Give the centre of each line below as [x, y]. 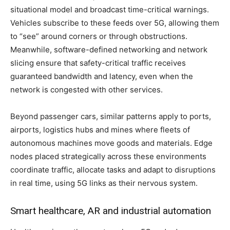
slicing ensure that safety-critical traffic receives [98, 63]
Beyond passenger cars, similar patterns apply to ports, [111, 116]
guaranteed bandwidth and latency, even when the [102, 76]
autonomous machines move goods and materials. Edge [111, 143]
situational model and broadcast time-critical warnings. [110, 9]
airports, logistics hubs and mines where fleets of [100, 129]
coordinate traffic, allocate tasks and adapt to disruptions [113, 169]
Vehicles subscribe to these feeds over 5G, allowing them [115, 23]
